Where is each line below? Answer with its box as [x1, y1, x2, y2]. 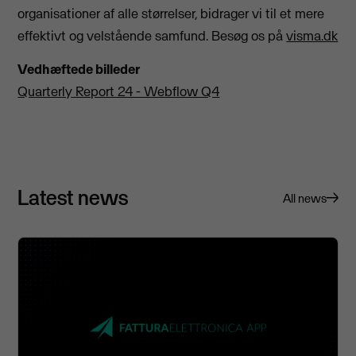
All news [282, 190, 327, 206]
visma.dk [286, 26, 339, 44]
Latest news [17, 183, 129, 211]
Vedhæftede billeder [17, 60, 141, 78]
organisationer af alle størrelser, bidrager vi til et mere [17, 4, 325, 22]
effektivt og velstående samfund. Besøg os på [17, 26, 287, 44]
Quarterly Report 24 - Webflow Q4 [17, 82, 220, 100]
